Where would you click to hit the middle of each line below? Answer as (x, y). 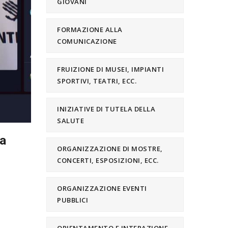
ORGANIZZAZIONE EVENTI (102, 188)
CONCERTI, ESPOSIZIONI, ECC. (108, 160)
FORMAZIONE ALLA (90, 30)
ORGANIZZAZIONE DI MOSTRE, (110, 149)
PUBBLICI (73, 200)
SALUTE (70, 121)
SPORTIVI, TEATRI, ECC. (97, 81)
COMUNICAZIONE (87, 41)
